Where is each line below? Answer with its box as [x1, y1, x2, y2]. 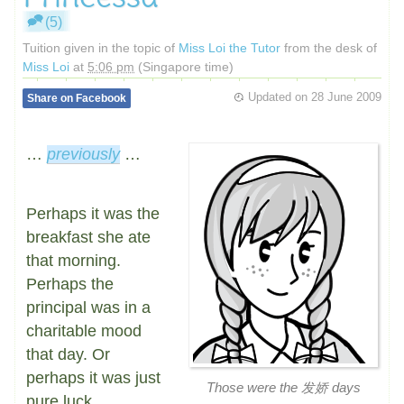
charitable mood [26, 322, 142, 340]
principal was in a [26, 298, 151, 317]
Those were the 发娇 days [206, 381, 361, 395]
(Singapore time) [134, 60, 234, 74]
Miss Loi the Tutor [179, 41, 280, 55]
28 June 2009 [311, 90, 381, 104]
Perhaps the [26, 275, 114, 293]
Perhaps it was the [26, 205, 160, 223]
